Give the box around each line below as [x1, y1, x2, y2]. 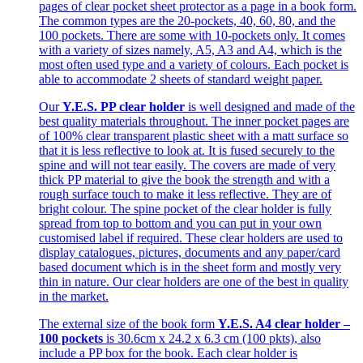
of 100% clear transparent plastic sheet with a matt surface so [39, 128, 348, 143]
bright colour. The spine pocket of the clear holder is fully [39, 201, 331, 216]
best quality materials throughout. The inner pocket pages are [39, 113, 349, 128]
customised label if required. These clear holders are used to [39, 230, 343, 245]
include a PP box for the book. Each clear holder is [39, 345, 297, 360]
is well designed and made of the [185, 99, 355, 113]
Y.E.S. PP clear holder [62, 99, 185, 113]
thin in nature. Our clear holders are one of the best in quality [39, 274, 348, 288]
